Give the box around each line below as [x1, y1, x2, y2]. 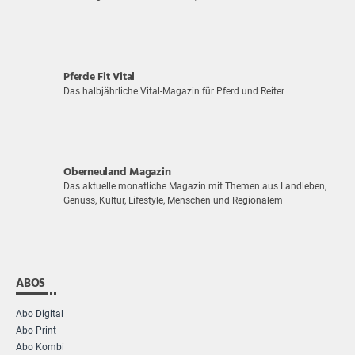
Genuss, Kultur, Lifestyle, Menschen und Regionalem [63, 195, 283, 207]
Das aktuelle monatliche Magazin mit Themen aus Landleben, [63, 181, 326, 193]
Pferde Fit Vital [63, 68, 135, 87]
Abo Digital [16, 308, 63, 320]
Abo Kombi [16, 342, 64, 353]
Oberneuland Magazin [63, 163, 171, 182]
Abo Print [16, 325, 56, 337]
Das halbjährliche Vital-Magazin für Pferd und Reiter [63, 86, 284, 97]
